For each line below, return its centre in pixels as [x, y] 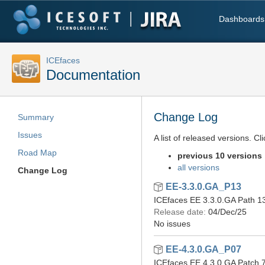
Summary [36, 117]
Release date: [180, 212]
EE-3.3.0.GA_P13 [202, 187]
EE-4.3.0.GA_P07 [202, 249]
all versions [198, 167]
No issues [172, 224]
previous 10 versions [220, 156]
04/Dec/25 [227, 212]
